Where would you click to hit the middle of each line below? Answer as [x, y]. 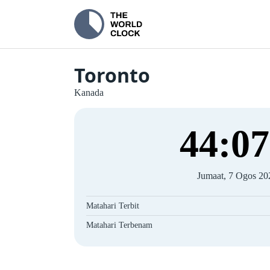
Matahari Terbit [113, 206]
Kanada [89, 93]
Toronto [112, 75]
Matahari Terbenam [119, 225]
